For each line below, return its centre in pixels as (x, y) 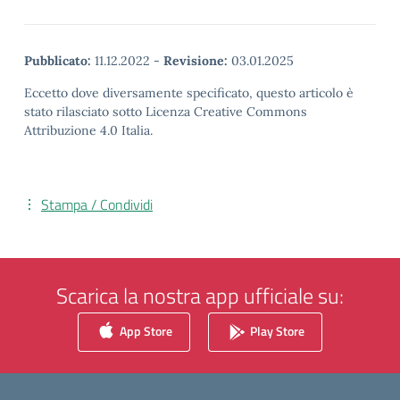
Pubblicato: (58, 61)
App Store (145, 330)
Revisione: (196, 61)
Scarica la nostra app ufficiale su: (200, 296)
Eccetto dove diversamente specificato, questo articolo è (189, 93)
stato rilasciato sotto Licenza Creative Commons (166, 112)
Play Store (276, 330)
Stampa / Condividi (97, 204)
